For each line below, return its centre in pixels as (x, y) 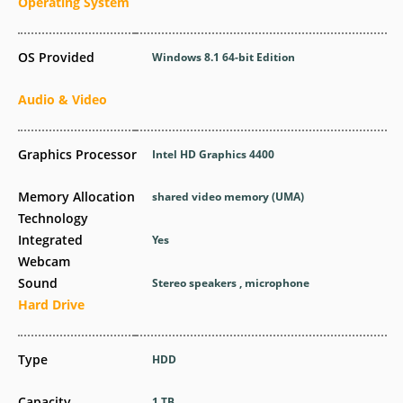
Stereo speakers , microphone (231, 283)
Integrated (50, 240)
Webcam (44, 261)
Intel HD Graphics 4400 (214, 154)
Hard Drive (51, 304)
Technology (53, 218)
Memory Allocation (76, 197)
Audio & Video (63, 99)
